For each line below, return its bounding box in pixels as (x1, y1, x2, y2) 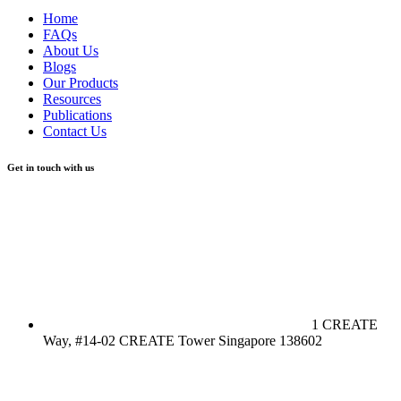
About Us (43, 42, 98, 58)
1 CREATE (311, 316, 378, 332)
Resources (43, 90, 101, 107)
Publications (43, 107, 112, 123)
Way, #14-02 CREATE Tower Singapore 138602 (43, 332, 322, 348)
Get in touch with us (7, 161, 94, 173)
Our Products (43, 74, 118, 90)
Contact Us (43, 123, 107, 139)
